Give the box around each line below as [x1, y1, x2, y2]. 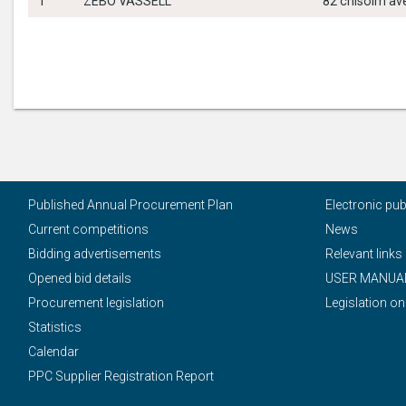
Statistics [28, 320, 82, 334]
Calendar [28, 344, 79, 359]
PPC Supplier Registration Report [28, 369, 214, 383]
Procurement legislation [28, 295, 164, 310]
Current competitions [28, 222, 149, 237]
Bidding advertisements [28, 246, 161, 261]
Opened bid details [28, 271, 131, 285]
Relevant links [325, 246, 402, 261]
